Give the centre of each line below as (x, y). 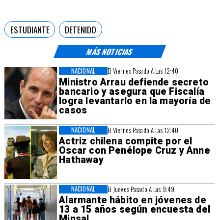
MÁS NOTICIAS (110, 51)
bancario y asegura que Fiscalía (132, 91)
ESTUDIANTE (30, 30)
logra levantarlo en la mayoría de (135, 101)
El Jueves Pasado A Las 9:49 (141, 189)
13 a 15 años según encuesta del (135, 210)
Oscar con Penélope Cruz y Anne (135, 150)
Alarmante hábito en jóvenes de (133, 200)
